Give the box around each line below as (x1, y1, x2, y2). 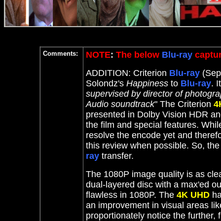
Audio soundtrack (86, 99, 154, 109)
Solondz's (86, 78, 126, 88)
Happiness (126, 78, 168, 88)
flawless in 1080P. (86, 190, 159, 200)
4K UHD (177, 190, 210, 200)
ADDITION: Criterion (86, 68, 169, 78)
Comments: (43, 50, 78, 57)
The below (116, 50, 159, 60)
